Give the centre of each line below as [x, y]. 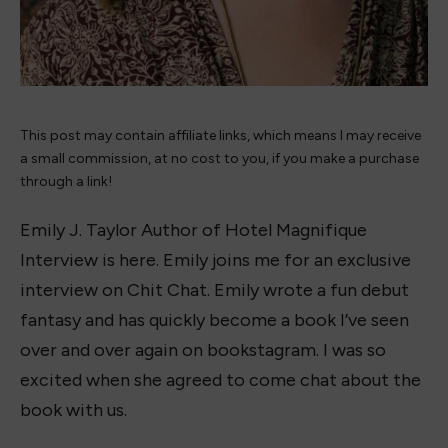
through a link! [66, 182]
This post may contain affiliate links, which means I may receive [220, 136]
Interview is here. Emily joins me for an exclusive [215, 259]
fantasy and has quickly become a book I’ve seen [214, 319]
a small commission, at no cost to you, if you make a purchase [219, 159]
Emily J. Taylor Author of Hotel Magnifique [193, 229]
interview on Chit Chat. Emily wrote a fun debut [214, 289]
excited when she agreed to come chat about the [220, 379]
